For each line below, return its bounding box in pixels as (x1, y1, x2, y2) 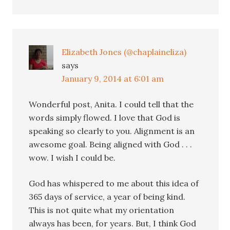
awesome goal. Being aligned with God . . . (29, 139, 193, 149)
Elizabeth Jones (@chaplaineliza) (62, 46, 187, 57)
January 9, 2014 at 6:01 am (62, 73, 164, 84)
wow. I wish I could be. (29, 152, 116, 163)
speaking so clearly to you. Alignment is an (29, 125, 195, 136)
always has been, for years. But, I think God (29, 218, 197, 228)
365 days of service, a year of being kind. (29, 191, 186, 202)
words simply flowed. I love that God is (29, 112, 181, 123)
